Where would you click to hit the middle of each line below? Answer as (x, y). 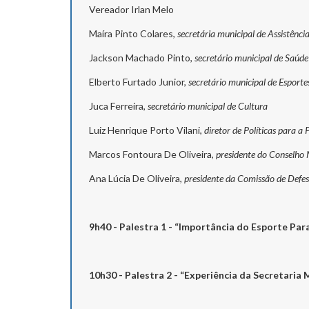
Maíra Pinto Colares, (133, 33)
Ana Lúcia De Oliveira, (137, 178)
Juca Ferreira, (118, 106)
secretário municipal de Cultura (208, 106)
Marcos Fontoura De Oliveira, (152, 154)
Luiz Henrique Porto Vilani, (147, 130)
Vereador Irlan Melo (131, 9)
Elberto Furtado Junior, (139, 81)
